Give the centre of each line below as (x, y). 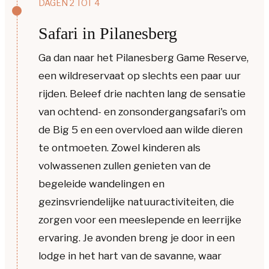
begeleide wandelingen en (101, 184)
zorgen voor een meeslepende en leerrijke (140, 220)
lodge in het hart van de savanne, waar (130, 256)
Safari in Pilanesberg (108, 34)
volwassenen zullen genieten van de (125, 166)
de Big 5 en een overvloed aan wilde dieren (141, 130)
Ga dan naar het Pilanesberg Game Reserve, (144, 58)
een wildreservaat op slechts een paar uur (140, 76)
